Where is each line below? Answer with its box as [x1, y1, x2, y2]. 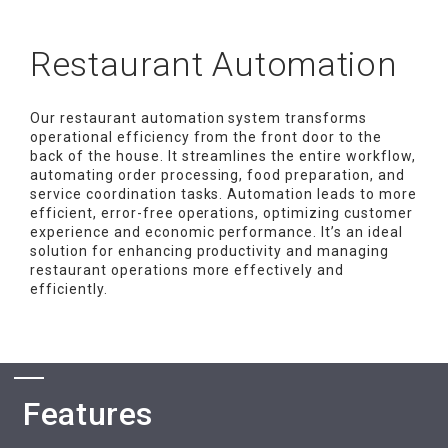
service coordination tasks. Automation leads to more [30, 185, 417, 202]
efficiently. [30, 280, 108, 297]
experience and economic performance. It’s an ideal [30, 223, 404, 240]
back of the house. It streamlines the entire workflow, [30, 147, 416, 164]
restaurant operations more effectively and [30, 261, 345, 278]
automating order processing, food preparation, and [30, 166, 406, 183]
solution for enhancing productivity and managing [30, 242, 390, 259]
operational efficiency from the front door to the [30, 128, 383, 145]
